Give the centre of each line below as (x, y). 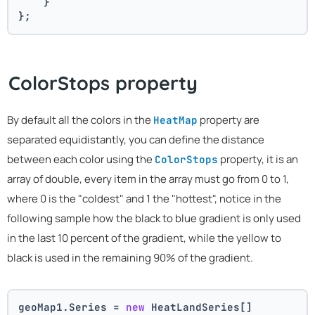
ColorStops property (103, 83)
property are (229, 120)
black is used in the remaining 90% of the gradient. (130, 257)
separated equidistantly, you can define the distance (136, 139)
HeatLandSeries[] (199, 307)
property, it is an (258, 159)
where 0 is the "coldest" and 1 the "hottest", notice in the (144, 198)
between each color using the (81, 159)
